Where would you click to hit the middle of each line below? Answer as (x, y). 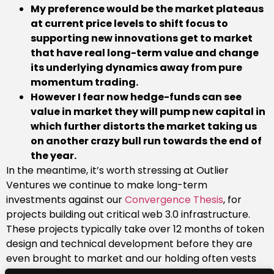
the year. (54, 156)
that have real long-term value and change (145, 53)
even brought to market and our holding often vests (131, 259)
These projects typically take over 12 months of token (135, 229)
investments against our (65, 200)
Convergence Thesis (174, 200)
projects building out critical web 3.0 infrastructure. (128, 215)
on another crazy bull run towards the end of (146, 141)
